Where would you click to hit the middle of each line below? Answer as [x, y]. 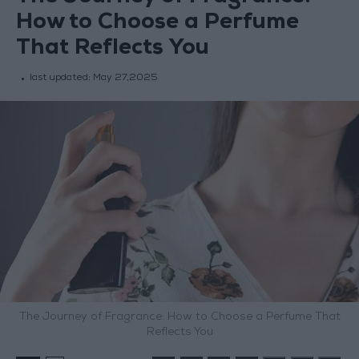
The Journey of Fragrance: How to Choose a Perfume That [179, 318]
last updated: [61, 79]
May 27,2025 [125, 79]
